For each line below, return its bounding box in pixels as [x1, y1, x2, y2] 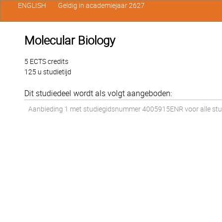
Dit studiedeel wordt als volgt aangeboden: [24, 89, 172, 98]
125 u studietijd [24, 68, 71, 76]
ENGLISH [17, 1, 46, 9]
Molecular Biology [24, 34, 115, 48]
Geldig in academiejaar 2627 [57, 1, 145, 9]
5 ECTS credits [24, 57, 68, 65]
